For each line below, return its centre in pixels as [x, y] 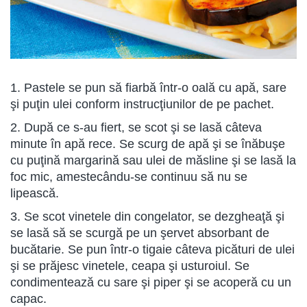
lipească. [35, 193]
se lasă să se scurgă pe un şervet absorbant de [140, 233]
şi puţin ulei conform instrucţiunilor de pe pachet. [142, 104]
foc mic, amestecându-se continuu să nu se [129, 177]
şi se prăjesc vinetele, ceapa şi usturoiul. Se [130, 266]
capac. [28, 299]
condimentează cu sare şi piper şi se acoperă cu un [151, 282]
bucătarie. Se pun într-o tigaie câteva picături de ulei [152, 249]
